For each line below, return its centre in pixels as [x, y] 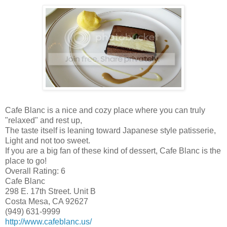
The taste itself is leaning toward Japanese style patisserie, [110, 131]
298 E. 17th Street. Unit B [50, 192]
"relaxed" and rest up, [44, 121]
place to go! [26, 161]
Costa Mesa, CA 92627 [47, 202]
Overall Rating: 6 [35, 171]
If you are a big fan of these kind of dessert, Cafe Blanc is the [113, 151]
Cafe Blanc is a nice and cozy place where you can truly [105, 110]
